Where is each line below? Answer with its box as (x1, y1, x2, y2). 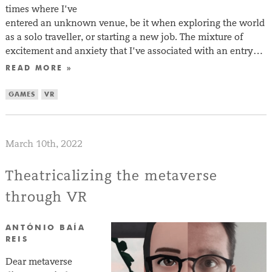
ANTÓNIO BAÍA (5, 223, 86, 232)
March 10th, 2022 (5, 138, 83, 150)
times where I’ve (5, 3, 77, 15)
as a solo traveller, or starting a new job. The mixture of (5, 31, 243, 43)
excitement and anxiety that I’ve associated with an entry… (5, 45, 263, 57)
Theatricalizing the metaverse (5, 166, 217, 185)
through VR (5, 188, 87, 206)
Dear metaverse (5, 256, 72, 268)
